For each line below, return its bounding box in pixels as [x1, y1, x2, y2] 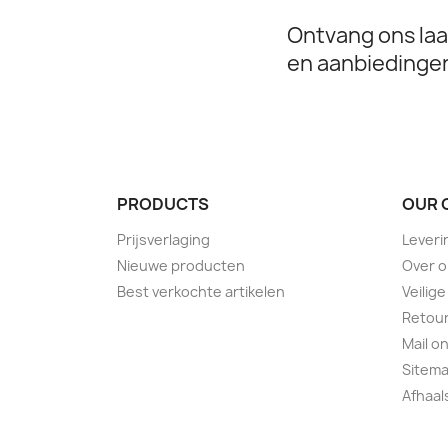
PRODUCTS [117, 193, 209, 216]
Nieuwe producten [117, 256, 245, 276]
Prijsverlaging [117, 230, 210, 250]
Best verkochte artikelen [117, 282, 285, 302]
